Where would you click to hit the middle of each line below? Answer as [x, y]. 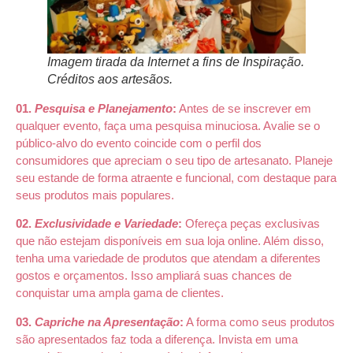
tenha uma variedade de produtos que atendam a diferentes [168, 258]
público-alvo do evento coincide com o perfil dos [139, 143]
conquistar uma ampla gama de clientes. [120, 293]
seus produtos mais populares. [95, 195]
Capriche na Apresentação [107, 321]
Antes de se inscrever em [244, 109]
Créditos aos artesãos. [110, 80]
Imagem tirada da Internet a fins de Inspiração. [176, 62]
